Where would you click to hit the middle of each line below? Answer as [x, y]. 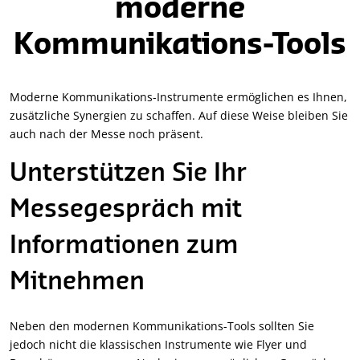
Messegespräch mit [126, 210]
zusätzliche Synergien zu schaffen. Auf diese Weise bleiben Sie [179, 116]
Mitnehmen [77, 282]
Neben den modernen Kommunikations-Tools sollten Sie [162, 326]
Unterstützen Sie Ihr [128, 174]
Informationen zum [124, 246]
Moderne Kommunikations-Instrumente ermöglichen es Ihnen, [178, 97]
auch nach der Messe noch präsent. [106, 134]
